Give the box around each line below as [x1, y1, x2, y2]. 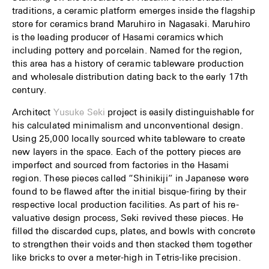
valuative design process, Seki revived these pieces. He [12, 212, 244, 223]
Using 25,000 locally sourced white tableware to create [12, 133, 246, 144]
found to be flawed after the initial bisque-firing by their [12, 186, 246, 197]
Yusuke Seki [53, 106, 106, 118]
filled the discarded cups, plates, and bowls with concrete [12, 225, 255, 237]
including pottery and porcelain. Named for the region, [12, 44, 243, 56]
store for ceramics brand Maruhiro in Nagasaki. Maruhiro [12, 18, 251, 29]
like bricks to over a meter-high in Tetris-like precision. [12, 252, 241, 263]
